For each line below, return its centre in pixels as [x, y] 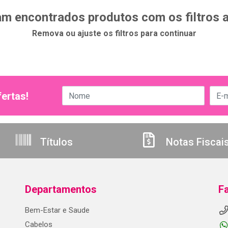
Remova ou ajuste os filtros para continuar [114, 33]
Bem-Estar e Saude [57, 210]
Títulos [55, 142]
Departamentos [61, 189]
